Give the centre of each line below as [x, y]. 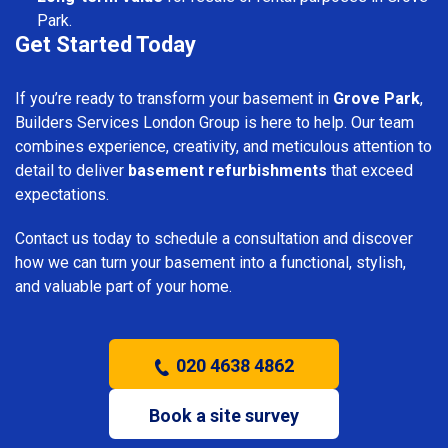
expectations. [62, 194]
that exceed [370, 170]
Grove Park [376, 98]
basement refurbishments [227, 170]
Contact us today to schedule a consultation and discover [214, 238]
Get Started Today [105, 44]
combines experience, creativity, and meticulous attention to [223, 146]
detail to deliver [71, 170]
